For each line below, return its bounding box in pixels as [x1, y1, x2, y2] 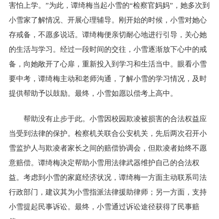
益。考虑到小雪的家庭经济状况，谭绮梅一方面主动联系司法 [9, 174, 207, 182]
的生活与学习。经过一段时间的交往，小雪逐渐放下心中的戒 [9, 45, 207, 53]
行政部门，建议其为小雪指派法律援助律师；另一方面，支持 [9, 188, 207, 197]
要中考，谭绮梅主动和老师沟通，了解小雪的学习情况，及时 [9, 74, 207, 83]
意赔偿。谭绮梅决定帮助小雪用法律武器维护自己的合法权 [9, 159, 200, 167]
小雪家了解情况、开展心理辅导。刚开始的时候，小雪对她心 [9, 16, 207, 24]
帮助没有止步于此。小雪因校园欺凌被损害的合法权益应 [23, 115, 207, 123]
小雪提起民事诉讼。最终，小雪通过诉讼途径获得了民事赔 [9, 203, 200, 211]
